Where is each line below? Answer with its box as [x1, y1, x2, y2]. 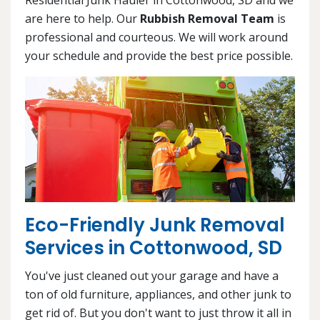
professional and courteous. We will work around [25, 29, 288, 45]
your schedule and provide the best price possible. [25, 47, 293, 64]
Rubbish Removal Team [140, 10, 274, 26]
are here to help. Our [25, 10, 140, 26]
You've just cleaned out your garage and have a [25, 268, 279, 284]
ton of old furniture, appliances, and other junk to [25, 286, 291, 303]
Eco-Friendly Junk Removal [25, 212, 285, 239]
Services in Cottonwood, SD [25, 235, 282, 261]
